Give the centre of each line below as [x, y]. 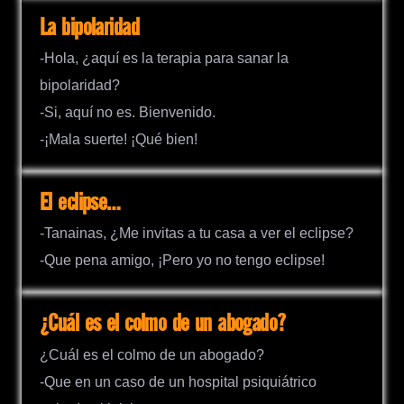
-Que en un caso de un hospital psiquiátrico [178, 381]
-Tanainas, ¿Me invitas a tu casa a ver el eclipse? [197, 234]
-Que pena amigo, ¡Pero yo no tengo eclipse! [182, 261]
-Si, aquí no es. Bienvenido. [128, 113]
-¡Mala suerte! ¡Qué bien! [119, 140]
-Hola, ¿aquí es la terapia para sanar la [164, 59]
